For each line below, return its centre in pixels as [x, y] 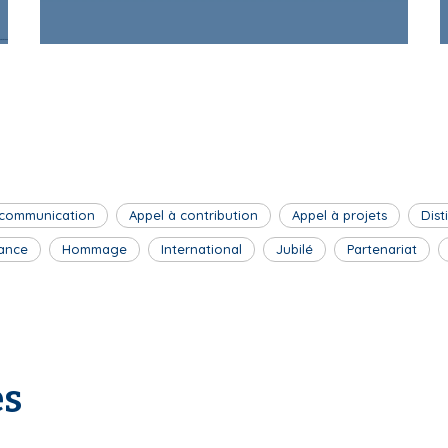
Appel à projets [339, 215]
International [201, 249]
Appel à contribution [193, 215]
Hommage [94, 249]
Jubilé [294, 249]
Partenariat [382, 249]
